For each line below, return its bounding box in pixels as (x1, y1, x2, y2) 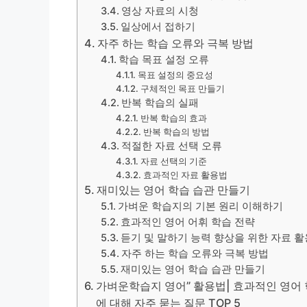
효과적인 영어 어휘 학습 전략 (121, 215, 256, 228)
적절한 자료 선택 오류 (121, 139, 223, 152)
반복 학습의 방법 (143, 125, 210, 137)
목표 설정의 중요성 (137, 69, 213, 80)
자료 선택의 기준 (140, 155, 207, 167)
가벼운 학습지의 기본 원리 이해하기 (118, 199, 284, 212)
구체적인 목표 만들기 (140, 82, 225, 94)
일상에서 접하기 (121, 20, 196, 33)
